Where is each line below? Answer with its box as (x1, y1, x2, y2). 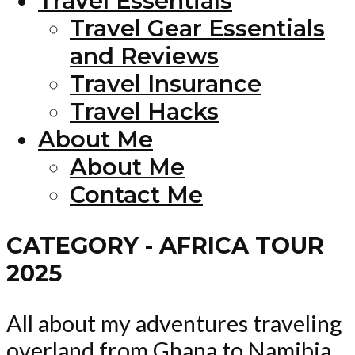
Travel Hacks (70, 97, 219, 125)
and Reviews (70, 41, 219, 70)
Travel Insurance (70, 69, 261, 97)
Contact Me (70, 180, 203, 208)
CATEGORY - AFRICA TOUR (6, 231, 324, 259)
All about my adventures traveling (6, 309, 342, 337)
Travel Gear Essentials (70, 13, 325, 42)
